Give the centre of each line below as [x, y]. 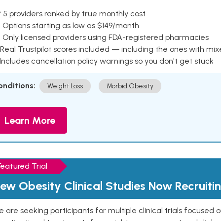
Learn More [30, 120]
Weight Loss [65, 86]
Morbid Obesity [130, 86]
